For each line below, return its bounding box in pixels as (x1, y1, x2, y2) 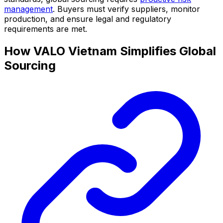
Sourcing (4, 58, 56, 73)
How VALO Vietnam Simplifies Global (4, 43, 216, 58)
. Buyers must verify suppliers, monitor (53, 4, 200, 14)
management (4, 4, 53, 14)
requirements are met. (4, 24, 87, 34)
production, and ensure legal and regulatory (4, 14, 171, 24)
